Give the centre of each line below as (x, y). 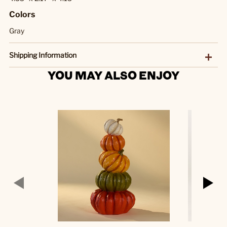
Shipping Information (43, 55)
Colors (22, 14)
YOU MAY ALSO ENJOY (113, 75)
